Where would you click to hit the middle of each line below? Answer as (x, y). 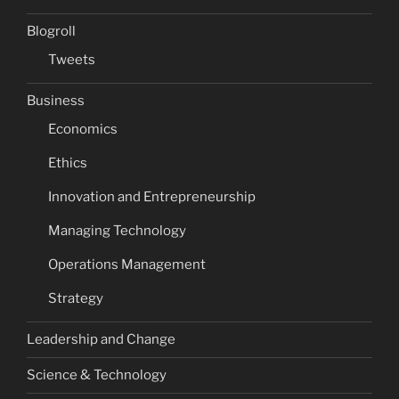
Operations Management (127, 264)
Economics (83, 129)
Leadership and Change (101, 340)
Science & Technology (97, 375)
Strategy (76, 298)
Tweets (72, 59)
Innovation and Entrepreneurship (152, 196)
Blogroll (51, 32)
